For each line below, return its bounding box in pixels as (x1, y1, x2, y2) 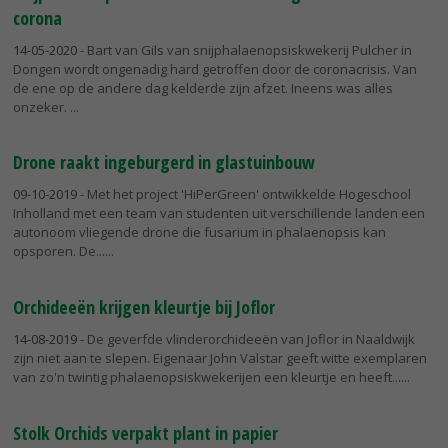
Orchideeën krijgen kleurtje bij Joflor (13, 295, 275, 320)
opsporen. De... (13, 242, 105, 261)
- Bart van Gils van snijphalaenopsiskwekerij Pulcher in (77, 40, 412, 59)
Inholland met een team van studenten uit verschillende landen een (13, 204, 425, 223)
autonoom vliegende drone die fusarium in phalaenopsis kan (13, 223, 386, 242)
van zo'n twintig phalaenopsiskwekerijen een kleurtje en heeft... (13, 368, 401, 387)
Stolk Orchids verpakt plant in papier (13, 420, 278, 445)
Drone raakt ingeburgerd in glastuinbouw (13, 150, 315, 175)
